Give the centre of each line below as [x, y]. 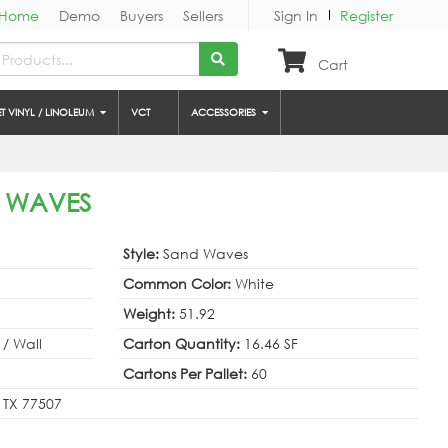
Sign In [296, 15]
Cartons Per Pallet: [187, 373]
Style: [143, 253]
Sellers [203, 15]
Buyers [141, 15]
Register [366, 15]
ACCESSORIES [226, 112]
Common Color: [179, 283]
